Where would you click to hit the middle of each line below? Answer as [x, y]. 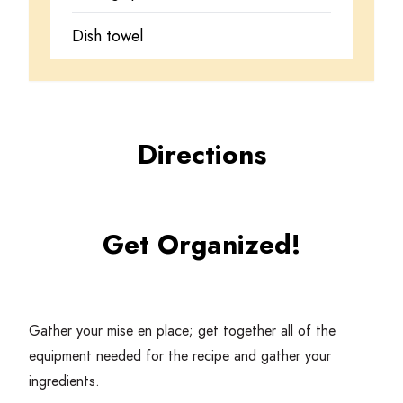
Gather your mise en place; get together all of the [182, 330]
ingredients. [64, 381]
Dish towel [108, 36]
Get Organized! [201, 244]
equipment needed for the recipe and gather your [180, 355]
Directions [201, 154]
